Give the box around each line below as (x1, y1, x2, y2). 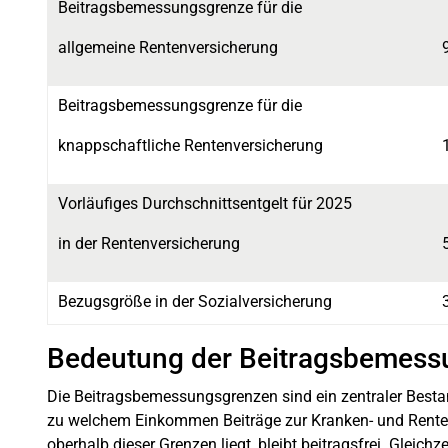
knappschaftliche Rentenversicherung (58, 135, 323, 155)
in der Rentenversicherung (58, 233, 240, 253)
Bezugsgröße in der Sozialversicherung (58, 291, 332, 311)
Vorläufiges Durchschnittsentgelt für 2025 (58, 193, 352, 213)
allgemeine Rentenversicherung (58, 37, 278, 57)
